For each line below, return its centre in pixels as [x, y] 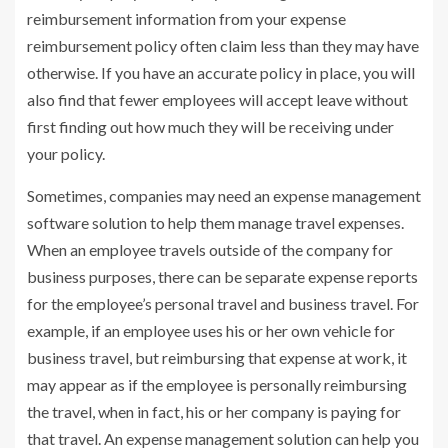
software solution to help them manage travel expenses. [215, 222]
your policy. [66, 153]
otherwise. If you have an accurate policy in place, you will [221, 72]
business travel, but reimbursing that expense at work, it [217, 357]
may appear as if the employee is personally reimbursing [217, 384]
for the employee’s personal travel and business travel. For [223, 303]
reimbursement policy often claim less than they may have [223, 45]
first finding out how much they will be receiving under [210, 126]
